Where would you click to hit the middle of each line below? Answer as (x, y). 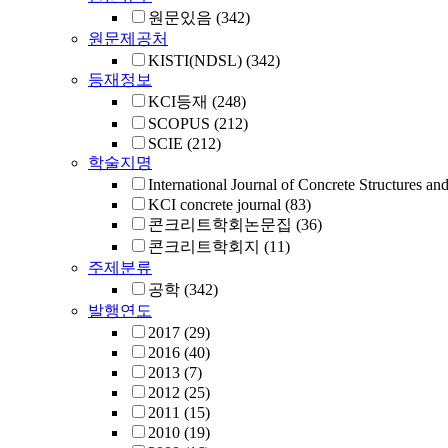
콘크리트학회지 (204, 246)
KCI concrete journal (214, 204)
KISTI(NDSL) (195, 60)
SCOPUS (179, 123)
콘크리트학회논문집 (220, 224)
